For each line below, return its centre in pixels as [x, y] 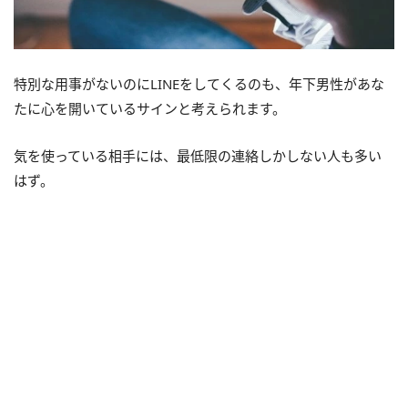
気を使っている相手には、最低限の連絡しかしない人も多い [198, 155]
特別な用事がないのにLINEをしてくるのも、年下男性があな [199, 83]
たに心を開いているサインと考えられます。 [150, 108]
